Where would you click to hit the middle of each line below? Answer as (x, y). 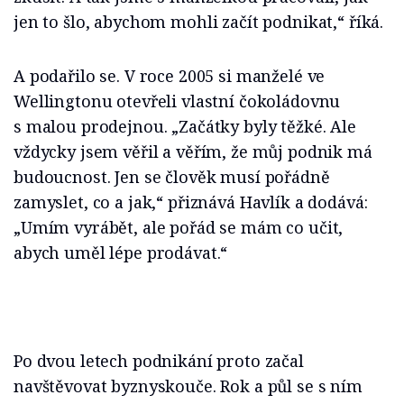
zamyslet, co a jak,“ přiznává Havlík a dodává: (191, 202)
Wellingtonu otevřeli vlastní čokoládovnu (177, 101)
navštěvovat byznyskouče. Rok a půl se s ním (188, 386)
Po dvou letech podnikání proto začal (159, 361)
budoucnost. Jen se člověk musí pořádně (172, 177)
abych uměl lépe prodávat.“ (121, 253)
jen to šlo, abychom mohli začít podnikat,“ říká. (199, 22)
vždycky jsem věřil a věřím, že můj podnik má (193, 152)
